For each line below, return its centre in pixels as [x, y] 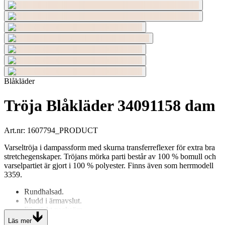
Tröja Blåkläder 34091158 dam [110, 106]
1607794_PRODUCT [63, 130]
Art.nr [14, 130]
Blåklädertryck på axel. [61, 218]
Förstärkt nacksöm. [54, 209]
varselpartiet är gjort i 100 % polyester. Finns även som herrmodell [109, 165]
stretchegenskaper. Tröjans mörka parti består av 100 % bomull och [110, 156]
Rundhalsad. [44, 191]
